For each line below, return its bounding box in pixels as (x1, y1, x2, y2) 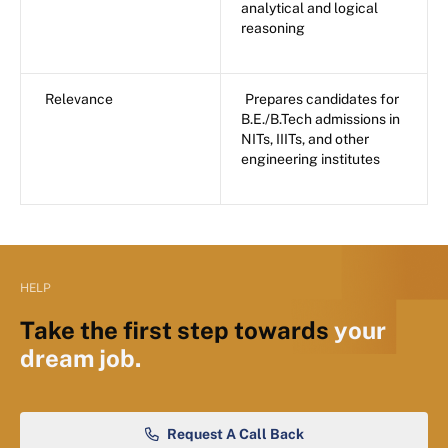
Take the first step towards (20, 316, 334, 345)
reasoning (241, 20, 305, 37)
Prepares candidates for (245, 91, 399, 108)
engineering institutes (241, 151, 380, 168)
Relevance (45, 91, 113, 108)
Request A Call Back (166, 426, 304, 443)
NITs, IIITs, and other (241, 131, 369, 148)
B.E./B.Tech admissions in (241, 111, 400, 128)
